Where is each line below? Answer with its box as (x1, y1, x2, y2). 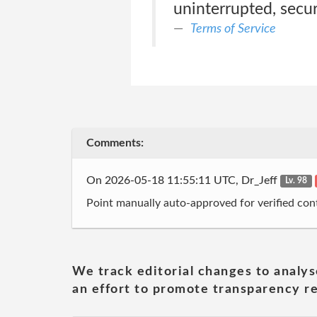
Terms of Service (190, 22, 276, 35)
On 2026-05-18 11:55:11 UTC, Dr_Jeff (86, 174, 280, 186)
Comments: (86, 137, 144, 149)
